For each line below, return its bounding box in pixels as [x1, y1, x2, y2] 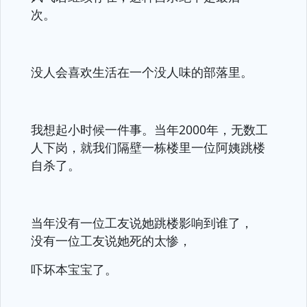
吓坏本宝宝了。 [31, 261, 117, 278]
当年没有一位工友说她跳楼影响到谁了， [31, 214, 253, 231]
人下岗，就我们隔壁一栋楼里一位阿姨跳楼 [31, 139, 265, 156]
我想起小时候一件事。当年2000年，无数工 [31, 121, 268, 138]
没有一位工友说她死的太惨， [31, 232, 191, 249]
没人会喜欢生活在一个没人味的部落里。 [31, 64, 253, 80]
